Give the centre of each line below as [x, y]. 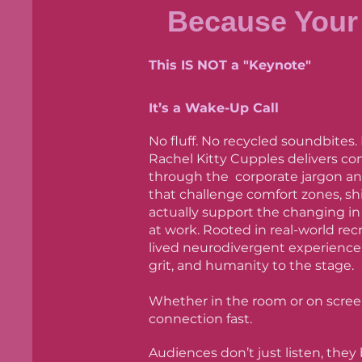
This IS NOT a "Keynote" [230, 65]
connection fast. [200, 319]
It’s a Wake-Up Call [214, 108]
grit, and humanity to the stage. [251, 265]
